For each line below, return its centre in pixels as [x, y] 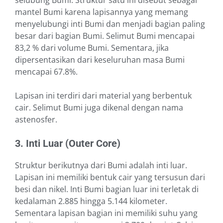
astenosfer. [36, 120]
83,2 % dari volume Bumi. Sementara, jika [92, 48]
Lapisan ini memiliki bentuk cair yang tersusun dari [110, 177]
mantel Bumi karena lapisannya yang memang [102, 12]
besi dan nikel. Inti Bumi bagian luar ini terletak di [107, 189]
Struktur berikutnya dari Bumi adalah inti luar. [101, 166]
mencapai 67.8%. [46, 72]
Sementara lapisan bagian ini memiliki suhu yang [106, 213]
